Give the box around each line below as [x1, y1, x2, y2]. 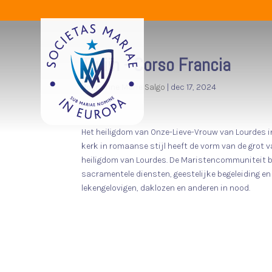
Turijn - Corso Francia [81, 53, 231, 76]
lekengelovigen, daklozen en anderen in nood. [81, 183, 251, 193]
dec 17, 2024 [171, 82, 217, 92]
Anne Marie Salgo [101, 82, 166, 92]
